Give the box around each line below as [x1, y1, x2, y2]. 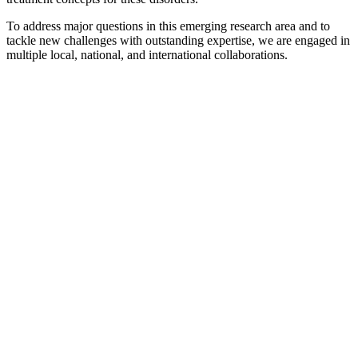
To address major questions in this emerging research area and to [6, 19, 330, 34]
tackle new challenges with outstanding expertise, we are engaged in [6, 34, 350, 48]
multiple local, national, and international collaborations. [6, 48, 288, 62]
